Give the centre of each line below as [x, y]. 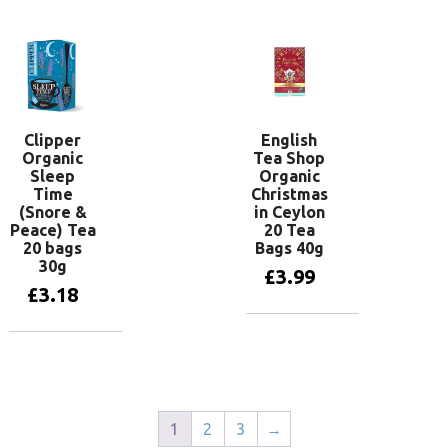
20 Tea [289, 230]
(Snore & [52, 212]
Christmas [289, 194]
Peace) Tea [52, 230]
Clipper [53, 140]
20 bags [53, 248]
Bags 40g [289, 248]
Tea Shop [289, 158]
